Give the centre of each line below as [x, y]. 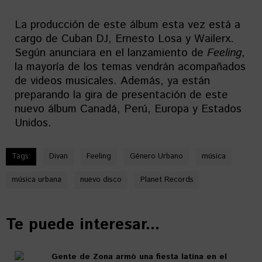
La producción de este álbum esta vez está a [127, 25]
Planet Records [167, 180]
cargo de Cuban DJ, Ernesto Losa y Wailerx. [124, 39]
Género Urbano [156, 157]
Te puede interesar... [83, 225]
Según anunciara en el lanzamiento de [111, 53]
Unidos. [33, 123]
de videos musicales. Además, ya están [112, 81]
